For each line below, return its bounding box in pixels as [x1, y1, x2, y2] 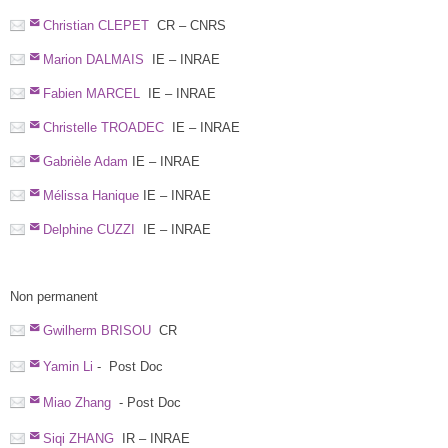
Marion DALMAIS [42, 52, 144, 68]
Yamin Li [42, 359, 97, 375]
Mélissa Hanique [42, 187, 139, 203]
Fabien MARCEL [42, 86, 140, 101]
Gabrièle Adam [42, 153, 132, 169]
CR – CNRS [148, 18, 226, 34]
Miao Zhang [42, 395, 111, 411]
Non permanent [10, 289, 98, 305]
